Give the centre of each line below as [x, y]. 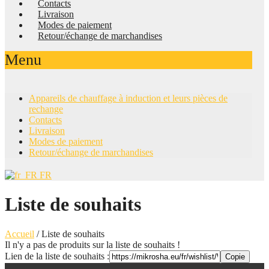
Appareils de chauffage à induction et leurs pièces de [128, 98]
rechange [46, 109]
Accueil [20, 234]
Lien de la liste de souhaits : [57, 256]
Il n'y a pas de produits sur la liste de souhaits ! [92, 244]
